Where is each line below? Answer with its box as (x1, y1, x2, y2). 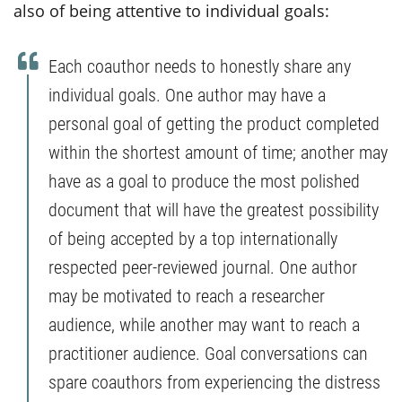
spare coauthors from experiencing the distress (48, 369, 380, 393)
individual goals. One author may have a (48, 82, 326, 106)
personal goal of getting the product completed (48, 110, 380, 135)
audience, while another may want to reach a (48, 311, 360, 336)
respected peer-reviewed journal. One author (48, 254, 357, 278)
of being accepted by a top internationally (48, 225, 337, 249)
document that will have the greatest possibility (48, 197, 379, 221)
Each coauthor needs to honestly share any (48, 53, 351, 77)
